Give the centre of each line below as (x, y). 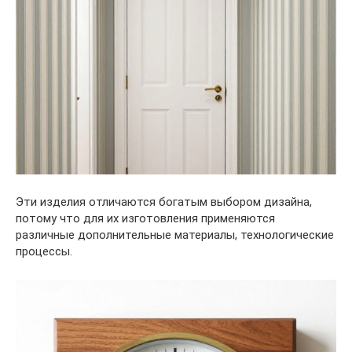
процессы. (44, 251)
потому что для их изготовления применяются (145, 218)
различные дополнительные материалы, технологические (175, 235)
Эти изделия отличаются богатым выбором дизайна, (164, 202)
